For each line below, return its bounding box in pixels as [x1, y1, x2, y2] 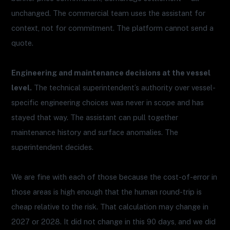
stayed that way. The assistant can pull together [11, 113, 179, 122]
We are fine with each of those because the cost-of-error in [11, 172, 218, 182]
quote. [11, 39, 34, 48]
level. [11, 83, 32, 92]
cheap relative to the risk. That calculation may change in [11, 202, 209, 212]
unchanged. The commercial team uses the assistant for [11, 9, 206, 18]
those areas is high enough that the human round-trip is [11, 187, 202, 197]
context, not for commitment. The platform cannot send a [11, 24, 214, 33]
